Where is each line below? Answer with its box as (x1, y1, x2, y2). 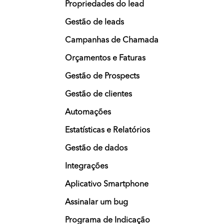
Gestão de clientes (65, 90, 132, 99)
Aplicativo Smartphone (65, 180, 148, 189)
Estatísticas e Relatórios (65, 126, 150, 135)
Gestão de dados (65, 144, 127, 153)
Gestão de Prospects (65, 72, 139, 81)
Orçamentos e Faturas (65, 54, 145, 63)
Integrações (65, 162, 108, 171)
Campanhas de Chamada (65, 36, 158, 45)
